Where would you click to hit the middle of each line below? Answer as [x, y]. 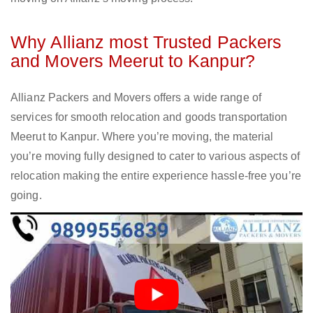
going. [26, 196]
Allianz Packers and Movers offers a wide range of [136, 98]
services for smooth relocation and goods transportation [149, 117]
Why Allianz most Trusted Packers [146, 42]
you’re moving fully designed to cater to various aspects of [155, 156]
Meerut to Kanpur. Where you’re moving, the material [142, 137]
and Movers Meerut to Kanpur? [133, 61]
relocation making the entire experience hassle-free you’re [156, 176]
